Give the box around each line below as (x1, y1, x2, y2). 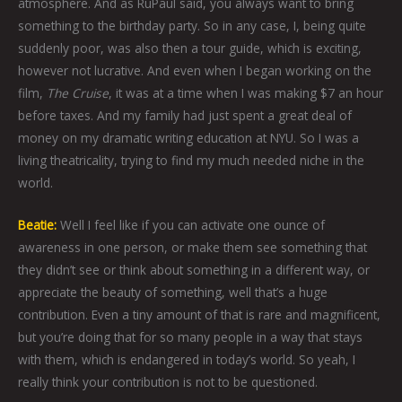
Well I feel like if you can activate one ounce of (57, 216, 325, 234)
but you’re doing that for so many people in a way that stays (18, 328, 363, 346)
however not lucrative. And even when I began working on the (18, 62, 371, 80)
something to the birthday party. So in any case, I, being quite (18, 17, 366, 35)
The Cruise (43, 84, 109, 102)
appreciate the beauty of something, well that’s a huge (18, 284, 328, 301)
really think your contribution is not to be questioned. (18, 373, 318, 391)
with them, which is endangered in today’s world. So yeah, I (18, 351, 355, 369)
